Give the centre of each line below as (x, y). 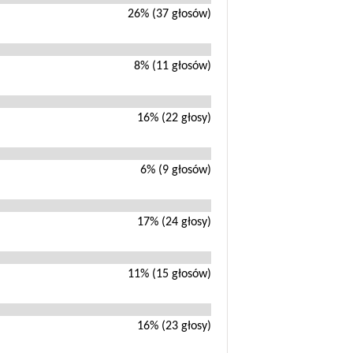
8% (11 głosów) (172, 67)
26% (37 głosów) (169, 15)
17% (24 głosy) (174, 223)
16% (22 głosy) (174, 119)
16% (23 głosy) (174, 327)
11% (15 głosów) (169, 275)
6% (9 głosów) (175, 171)
